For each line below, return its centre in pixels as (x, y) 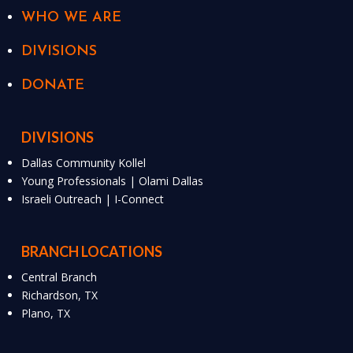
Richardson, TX (60, 295)
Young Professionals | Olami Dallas (113, 180)
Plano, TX (46, 314)
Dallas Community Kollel (84, 162)
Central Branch (59, 277)
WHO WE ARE (72, 17)
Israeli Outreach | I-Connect (93, 199)
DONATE (53, 85)
